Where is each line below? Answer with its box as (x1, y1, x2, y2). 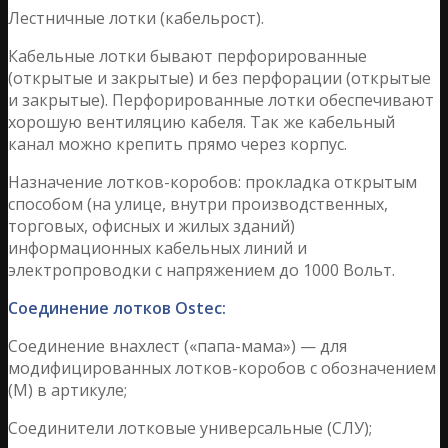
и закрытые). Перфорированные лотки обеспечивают (8, 88, 434, 111)
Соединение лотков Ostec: (8, 296, 226, 319)
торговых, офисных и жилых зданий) (8, 214, 295, 237)
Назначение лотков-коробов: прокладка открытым (8, 170, 417, 193)
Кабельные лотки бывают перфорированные (8, 44, 367, 67)
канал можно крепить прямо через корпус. (8, 132, 347, 155)
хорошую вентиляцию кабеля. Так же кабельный (8, 110, 395, 133)
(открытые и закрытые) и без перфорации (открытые (8, 66, 431, 89)
